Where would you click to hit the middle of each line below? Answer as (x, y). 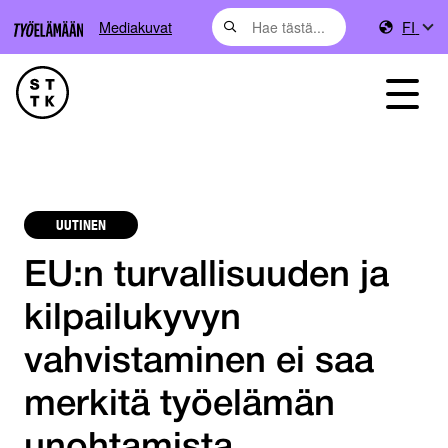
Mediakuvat (135, 26)
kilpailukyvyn (132, 320)
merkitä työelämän (179, 406)
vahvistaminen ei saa (199, 363)
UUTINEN (81, 224)
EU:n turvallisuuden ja (206, 277)
